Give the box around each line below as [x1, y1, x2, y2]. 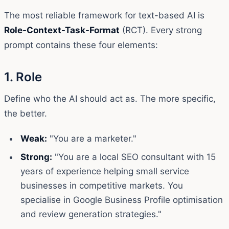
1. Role [4, 69, 42, 84]
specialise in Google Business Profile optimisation [20, 194, 223, 205]
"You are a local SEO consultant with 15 [52, 151, 216, 162]
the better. [4, 108, 47, 119]
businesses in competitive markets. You [20, 180, 183, 191]
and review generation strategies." [20, 209, 162, 219]
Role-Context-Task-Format [4, 25, 120, 35]
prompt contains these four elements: [4, 39, 158, 50]
